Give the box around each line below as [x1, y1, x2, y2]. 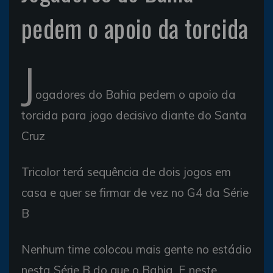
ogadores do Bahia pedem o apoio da [35, 87, 236, 102]
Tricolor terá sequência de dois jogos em [21, 165, 231, 179]
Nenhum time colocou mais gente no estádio [21, 242, 252, 257]
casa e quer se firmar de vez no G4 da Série [21, 185, 249, 200]
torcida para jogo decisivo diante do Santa [21, 108, 247, 122]
